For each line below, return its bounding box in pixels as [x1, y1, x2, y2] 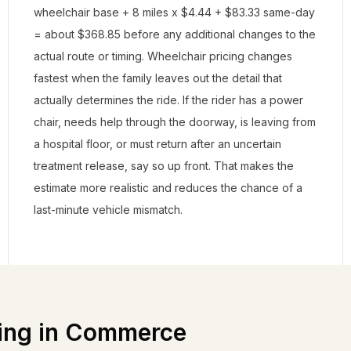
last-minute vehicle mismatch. [34, 203, 183, 216]
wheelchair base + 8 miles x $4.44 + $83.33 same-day [34, 5, 315, 19]
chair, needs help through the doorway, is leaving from [34, 115, 316, 128]
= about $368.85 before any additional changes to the [34, 27, 316, 41]
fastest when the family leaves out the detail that [34, 71, 282, 85]
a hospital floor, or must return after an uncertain [34, 137, 281, 150]
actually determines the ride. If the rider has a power [34, 93, 303, 107]
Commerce [65, 318, 186, 346]
